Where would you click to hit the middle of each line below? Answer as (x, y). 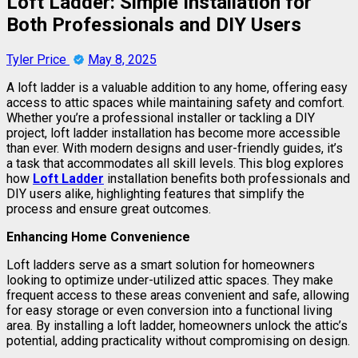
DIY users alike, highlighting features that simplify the (155, 193)
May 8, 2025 (122, 59)
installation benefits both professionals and (227, 178)
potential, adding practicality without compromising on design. (178, 340)
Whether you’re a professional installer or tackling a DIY (161, 117)
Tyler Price (38, 59)
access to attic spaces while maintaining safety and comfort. (175, 102)
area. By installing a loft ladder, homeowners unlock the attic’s (177, 325)
